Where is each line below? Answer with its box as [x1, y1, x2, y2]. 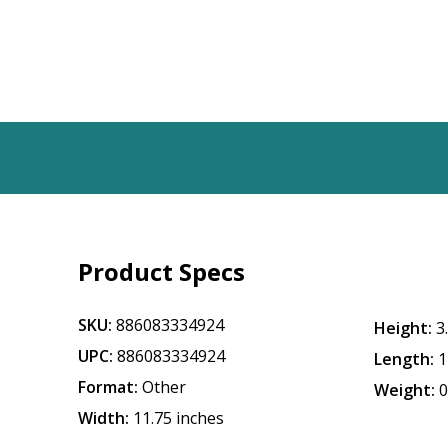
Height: [374, 317, 433, 339]
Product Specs [78, 255, 246, 288]
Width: [78, 407, 130, 429]
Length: [374, 348, 435, 370]
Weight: [374, 379, 436, 401]
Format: [78, 376, 139, 398]
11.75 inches [133, 407, 225, 429]
